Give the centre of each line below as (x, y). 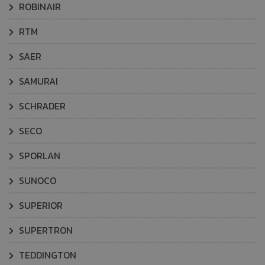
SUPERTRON (45, 230)
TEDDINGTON (46, 255)
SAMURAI (37, 81)
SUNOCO (36, 180)
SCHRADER (41, 106)
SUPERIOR (40, 205)
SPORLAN (38, 156)
